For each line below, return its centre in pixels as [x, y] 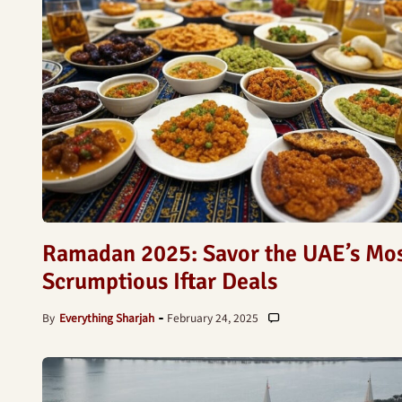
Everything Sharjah [107, 317]
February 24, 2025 [213, 317]
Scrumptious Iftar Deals [160, 282]
